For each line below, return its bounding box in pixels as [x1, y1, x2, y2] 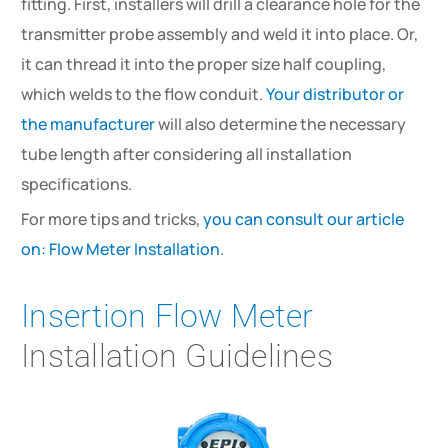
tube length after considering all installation [21, 142, 353, 165]
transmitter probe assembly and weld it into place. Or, [21, 22, 419, 45]
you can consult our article [203, 207, 405, 230]
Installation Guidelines [21, 336, 333, 375]
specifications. [21, 172, 133, 195]
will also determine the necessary [155, 112, 407, 135]
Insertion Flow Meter [21, 296, 314, 335]
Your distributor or [266, 82, 405, 105]
